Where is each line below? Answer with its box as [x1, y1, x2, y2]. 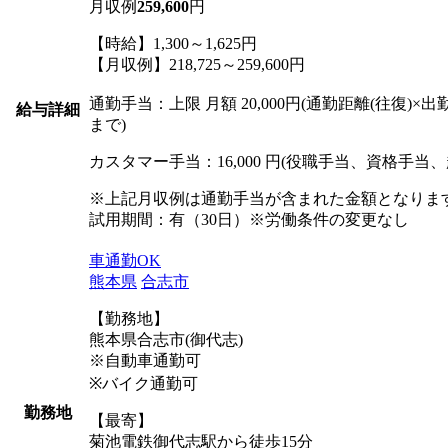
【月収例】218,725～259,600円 [89, 55, 305, 73]
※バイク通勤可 [89, 374, 198, 392]
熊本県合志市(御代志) [89, 330, 243, 348]
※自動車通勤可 [89, 351, 201, 369]
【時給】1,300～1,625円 [89, 34, 257, 52]
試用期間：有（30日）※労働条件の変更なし [89, 210, 409, 228]
